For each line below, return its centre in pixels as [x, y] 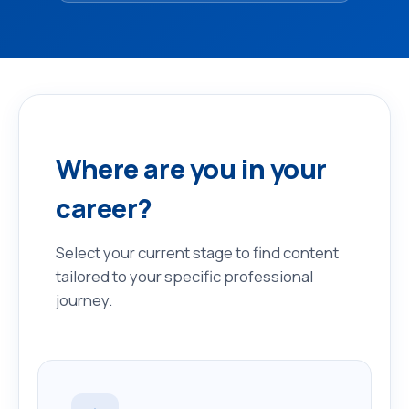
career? [104, 208]
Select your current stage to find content [197, 252]
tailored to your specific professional [184, 276]
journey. [84, 299]
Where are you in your [191, 168]
